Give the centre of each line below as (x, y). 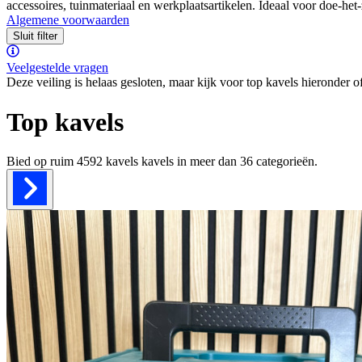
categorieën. (287, 161)
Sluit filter (35, 36)
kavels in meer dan (189, 161)
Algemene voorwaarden (68, 20)
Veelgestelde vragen (57, 68)
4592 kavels (107, 161)
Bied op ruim (42, 161)
